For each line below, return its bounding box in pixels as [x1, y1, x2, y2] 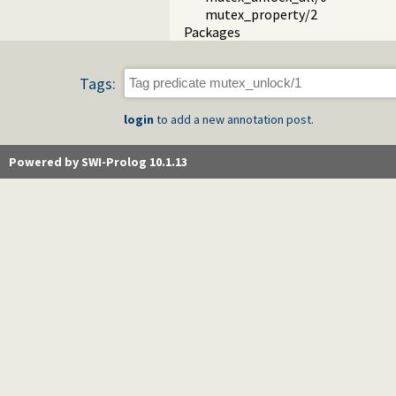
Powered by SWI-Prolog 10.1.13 [9, 153, 187, 170]
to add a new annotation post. [154, 110, 314, 127]
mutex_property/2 [205, 5, 317, 24]
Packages [184, 23, 240, 42]
